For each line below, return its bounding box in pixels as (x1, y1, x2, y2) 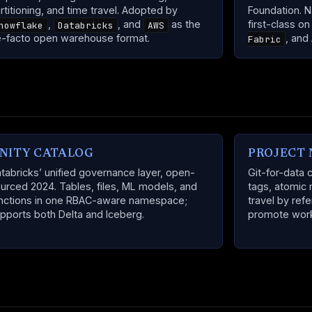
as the (169, 18, 201, 31)
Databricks (57, 19, 114, 31)
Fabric (248, 33, 282, 45)
